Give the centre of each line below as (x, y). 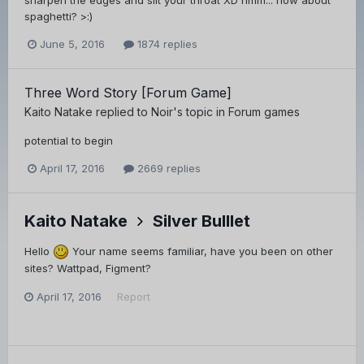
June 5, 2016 (72, 44)
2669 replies (167, 169)
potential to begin (69, 141)
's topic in (201, 112)
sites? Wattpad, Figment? (88, 269)
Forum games (264, 112)
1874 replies (166, 44)
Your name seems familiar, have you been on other (201, 251)
